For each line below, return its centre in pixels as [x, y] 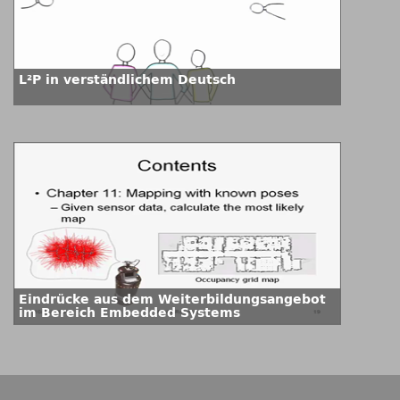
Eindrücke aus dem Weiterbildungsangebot [172, 300]
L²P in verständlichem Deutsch [127, 80]
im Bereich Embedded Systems [129, 313]
